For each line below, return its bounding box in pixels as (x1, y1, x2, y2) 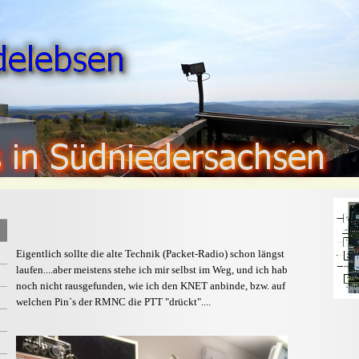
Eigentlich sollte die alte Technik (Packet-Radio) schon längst (16, 248, 284, 260)
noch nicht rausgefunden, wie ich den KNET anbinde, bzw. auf (16, 280, 285, 292)
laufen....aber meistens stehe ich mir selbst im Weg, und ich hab (16, 264, 288, 276)
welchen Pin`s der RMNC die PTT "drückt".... (16, 296, 211, 308)
